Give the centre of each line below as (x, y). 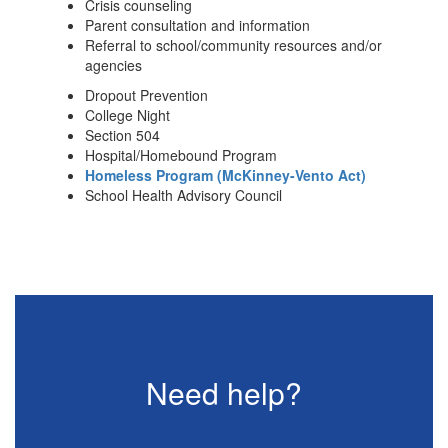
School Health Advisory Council (183, 195)
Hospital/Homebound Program (181, 155)
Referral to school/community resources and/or (233, 45)
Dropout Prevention (146, 95)
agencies (113, 65)
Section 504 (124, 135)
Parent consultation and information (197, 25)
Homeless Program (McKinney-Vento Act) (225, 175)
